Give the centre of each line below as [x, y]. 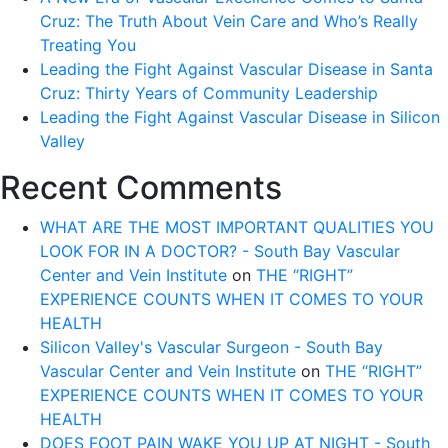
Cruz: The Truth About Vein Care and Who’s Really [229, 21]
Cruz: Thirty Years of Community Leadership [209, 93]
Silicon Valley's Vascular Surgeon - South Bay [211, 347]
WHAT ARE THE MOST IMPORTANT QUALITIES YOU [237, 227]
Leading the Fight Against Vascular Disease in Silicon [240, 117]
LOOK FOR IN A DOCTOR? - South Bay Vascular [220, 251]
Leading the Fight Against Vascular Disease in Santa [236, 69]
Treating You [88, 45]
